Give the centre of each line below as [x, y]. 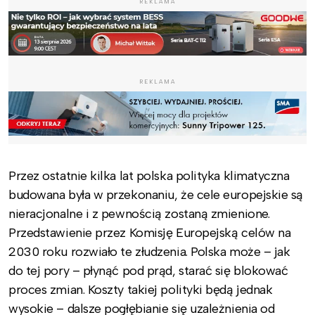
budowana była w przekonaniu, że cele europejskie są [156, 194]
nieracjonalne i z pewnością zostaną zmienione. [139, 213]
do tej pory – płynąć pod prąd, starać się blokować [148, 270]
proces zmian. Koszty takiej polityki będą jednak [141, 289]
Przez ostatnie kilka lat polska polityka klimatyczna [149, 175]
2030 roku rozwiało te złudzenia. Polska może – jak [149, 251]
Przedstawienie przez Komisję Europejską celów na [150, 232]
